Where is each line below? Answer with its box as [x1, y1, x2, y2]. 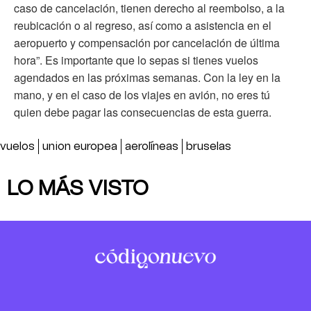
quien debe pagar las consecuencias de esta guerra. [14, 104, 271, 121]
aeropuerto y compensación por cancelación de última [14, 35, 280, 51]
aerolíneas [125, 141, 178, 153]
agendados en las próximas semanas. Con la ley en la [14, 69, 280, 86]
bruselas [186, 141, 231, 153]
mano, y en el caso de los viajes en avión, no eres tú [14, 87, 270, 103]
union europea [42, 141, 117, 153]
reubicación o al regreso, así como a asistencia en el [14, 17, 271, 34]
